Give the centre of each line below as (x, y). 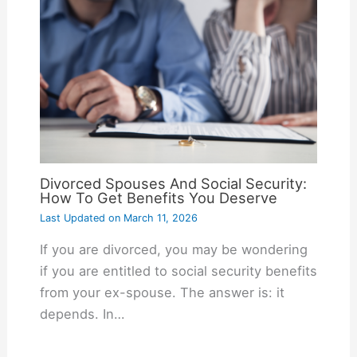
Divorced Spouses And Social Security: (173, 184)
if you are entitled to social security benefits (178, 271)
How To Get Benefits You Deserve (158, 198)
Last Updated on (80, 218)
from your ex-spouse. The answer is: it (162, 293)
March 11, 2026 (159, 218)
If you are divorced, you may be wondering (173, 250)
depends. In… (82, 314)
